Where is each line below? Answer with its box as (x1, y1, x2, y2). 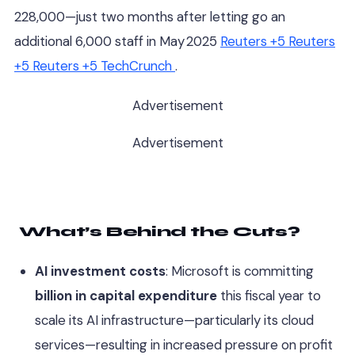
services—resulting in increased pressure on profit (34, 335, 333, 353)
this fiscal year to (216, 286, 321, 304)
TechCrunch (101, 56, 172, 74)
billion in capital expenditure (34, 286, 217, 304)
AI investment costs (34, 261, 166, 280)
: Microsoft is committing (165, 261, 314, 280)
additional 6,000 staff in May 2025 (14, 32, 217, 50)
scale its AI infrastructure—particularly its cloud (34, 311, 314, 329)
